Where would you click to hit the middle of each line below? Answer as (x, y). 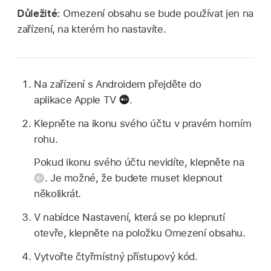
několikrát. (58, 194)
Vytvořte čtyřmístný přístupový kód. (116, 256)
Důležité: (40, 14)
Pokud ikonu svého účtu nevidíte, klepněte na (140, 162)
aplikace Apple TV (75, 100)
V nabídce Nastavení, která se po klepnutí (129, 217)
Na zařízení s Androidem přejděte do (118, 84)
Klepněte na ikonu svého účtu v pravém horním (143, 123)
